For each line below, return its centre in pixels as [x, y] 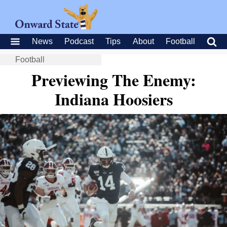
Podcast [79, 41]
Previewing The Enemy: [113, 80]
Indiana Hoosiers [113, 99]
